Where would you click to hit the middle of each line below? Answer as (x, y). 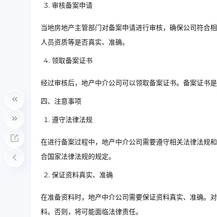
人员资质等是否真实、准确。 (85, 42)
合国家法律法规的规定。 (78, 157)
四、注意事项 (61, 101)
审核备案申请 (72, 6)
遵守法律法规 (72, 120)
